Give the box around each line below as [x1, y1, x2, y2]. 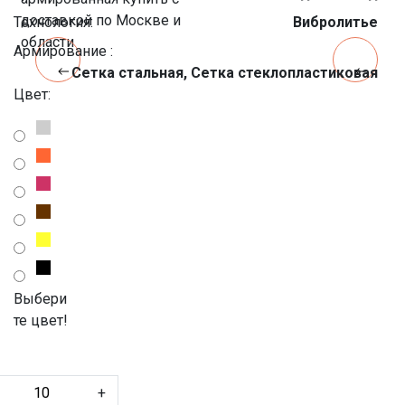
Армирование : [14, 42, 113, 60]
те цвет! [14, 311, 68, 329]
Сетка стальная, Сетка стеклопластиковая [71, 63, 378, 81]
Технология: [14, 13, 93, 31]
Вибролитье [293, 13, 378, 31]
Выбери [14, 289, 67, 307]
